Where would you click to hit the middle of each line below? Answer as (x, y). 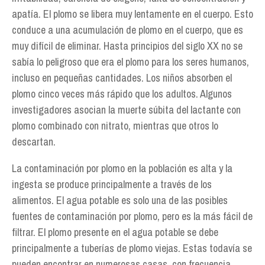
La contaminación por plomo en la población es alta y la (122, 168)
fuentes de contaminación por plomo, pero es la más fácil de (132, 216)
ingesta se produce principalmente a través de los (112, 184)
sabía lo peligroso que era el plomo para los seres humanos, (130, 62)
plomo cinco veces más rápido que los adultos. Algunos (122, 94)
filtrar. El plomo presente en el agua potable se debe (115, 232)
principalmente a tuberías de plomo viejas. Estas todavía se (132, 248)
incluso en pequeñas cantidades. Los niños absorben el (122, 78)
